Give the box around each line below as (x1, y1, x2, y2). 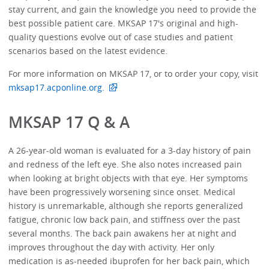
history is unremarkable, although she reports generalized (8, 199, 244, 211)
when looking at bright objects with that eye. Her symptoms (8, 172, 249, 184)
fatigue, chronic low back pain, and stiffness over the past (8, 213, 241, 225)
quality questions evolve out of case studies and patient (8, 31, 234, 43)
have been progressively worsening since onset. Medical (8, 186, 236, 198)
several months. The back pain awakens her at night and (8, 227, 237, 239)
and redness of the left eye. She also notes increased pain (8, 158, 243, 170)
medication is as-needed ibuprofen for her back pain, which (8, 255, 250, 267)
